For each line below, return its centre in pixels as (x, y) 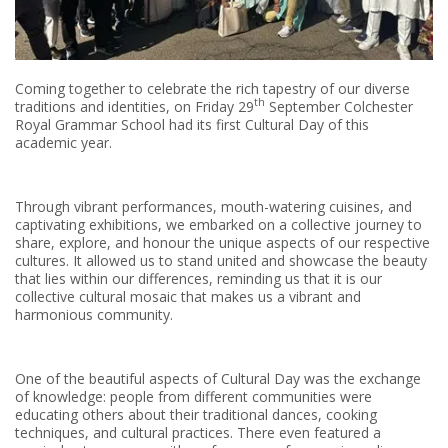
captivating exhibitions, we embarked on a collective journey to (218, 224)
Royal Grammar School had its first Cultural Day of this (192, 124)
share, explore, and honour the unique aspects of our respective (222, 242)
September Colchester (339, 106)
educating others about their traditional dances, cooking (196, 414)
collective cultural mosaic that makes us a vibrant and (188, 296)
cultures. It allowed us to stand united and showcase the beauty (221, 260)
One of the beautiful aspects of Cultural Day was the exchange (218, 378)
